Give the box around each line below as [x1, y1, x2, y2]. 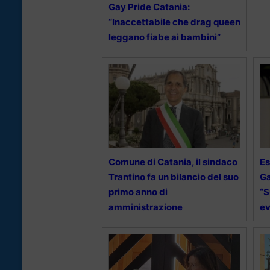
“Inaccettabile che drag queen [108, 16, 240, 28]
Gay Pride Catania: [108, 1, 190, 13]
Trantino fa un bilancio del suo [108, 171, 239, 183]
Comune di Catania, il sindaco [108, 156, 237, 168]
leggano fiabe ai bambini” [108, 31, 221, 43]
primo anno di [108, 186, 168, 198]
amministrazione [108, 201, 183, 213]
